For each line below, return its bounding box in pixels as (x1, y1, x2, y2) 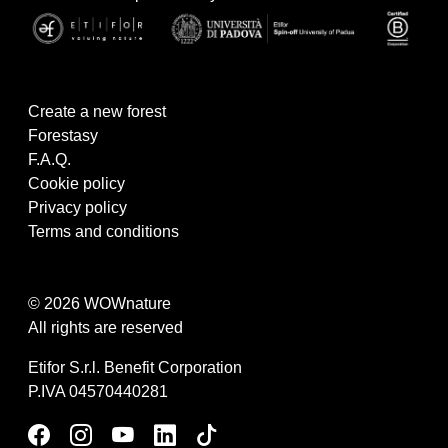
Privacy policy (28, 198, 127, 216)
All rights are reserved (28, 318, 183, 336)
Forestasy (28, 126, 98, 144)
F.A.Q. (28, 150, 71, 168)
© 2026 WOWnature (28, 294, 171, 312)
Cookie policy (28, 174, 125, 192)
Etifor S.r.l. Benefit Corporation (28, 358, 242, 376)
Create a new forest (28, 102, 166, 120)
